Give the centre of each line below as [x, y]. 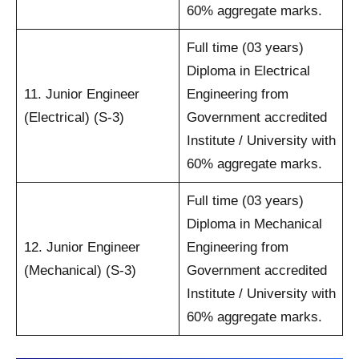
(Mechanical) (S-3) [80, 270]
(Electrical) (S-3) [74, 117]
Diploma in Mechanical [254, 224]
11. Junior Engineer [81, 94]
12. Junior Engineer [82, 247]
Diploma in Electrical [248, 71]
